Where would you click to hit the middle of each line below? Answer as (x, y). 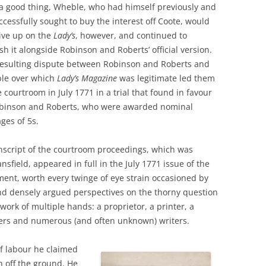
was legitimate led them (167, 78)
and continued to (153, 35)
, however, (96, 35)
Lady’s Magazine (88, 78)
